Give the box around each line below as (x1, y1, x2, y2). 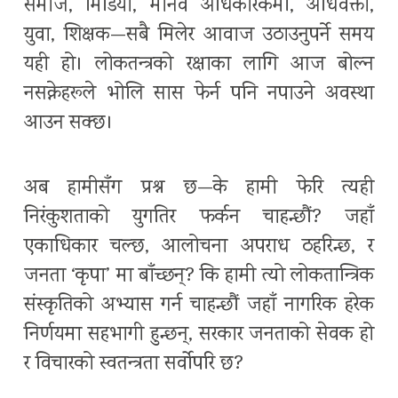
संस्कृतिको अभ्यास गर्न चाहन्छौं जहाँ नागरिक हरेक (24, 291, 374, 322)
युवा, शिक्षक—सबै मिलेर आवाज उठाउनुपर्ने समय (24, 21, 374, 52)
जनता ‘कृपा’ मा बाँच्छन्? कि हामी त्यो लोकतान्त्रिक (24, 262, 374, 292)
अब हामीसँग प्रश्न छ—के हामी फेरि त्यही (24, 174, 374, 204)
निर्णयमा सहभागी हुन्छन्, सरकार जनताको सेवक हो (24, 321, 374, 351)
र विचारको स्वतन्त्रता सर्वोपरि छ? (24, 350, 243, 380)
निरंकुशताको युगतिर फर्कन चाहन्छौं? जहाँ (24, 203, 374, 234)
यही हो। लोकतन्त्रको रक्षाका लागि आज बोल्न (24, 51, 374, 81)
